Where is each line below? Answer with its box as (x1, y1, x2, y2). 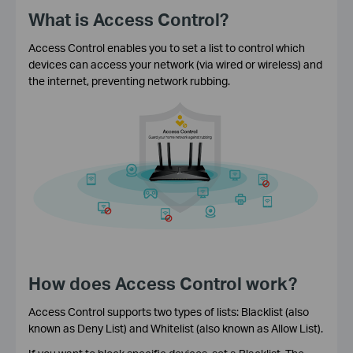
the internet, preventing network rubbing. (28, 73, 230, 87)
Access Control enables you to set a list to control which (28, 40, 305, 54)
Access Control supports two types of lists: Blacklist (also (28, 304, 309, 318)
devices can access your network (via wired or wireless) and (28, 57, 322, 71)
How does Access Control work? (28, 271, 297, 295)
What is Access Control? (28, 7, 229, 31)
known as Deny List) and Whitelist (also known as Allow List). (28, 321, 323, 335)
